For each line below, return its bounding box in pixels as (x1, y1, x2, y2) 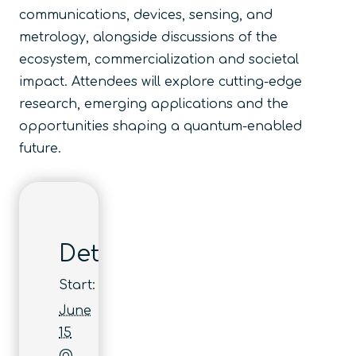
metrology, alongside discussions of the (19, 29, 277, 44)
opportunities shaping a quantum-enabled (19, 118, 302, 133)
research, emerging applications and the (19, 96, 288, 111)
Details (59, 241, 141, 267)
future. (19, 141, 61, 156)
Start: (59, 277, 95, 292)
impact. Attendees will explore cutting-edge (19, 74, 302, 89)
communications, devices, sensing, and (19, 7, 273, 22)
